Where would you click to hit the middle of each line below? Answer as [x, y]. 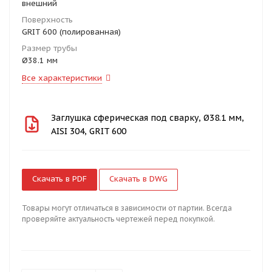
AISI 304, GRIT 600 [89, 131]
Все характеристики [62, 78]
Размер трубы [49, 48]
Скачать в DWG [138, 179]
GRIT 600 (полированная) [71, 32]
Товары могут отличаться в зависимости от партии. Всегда [127, 208]
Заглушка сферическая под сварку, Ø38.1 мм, [148, 117]
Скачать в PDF [59, 179]
